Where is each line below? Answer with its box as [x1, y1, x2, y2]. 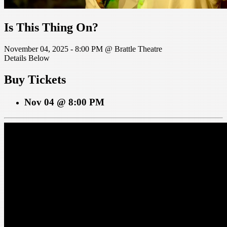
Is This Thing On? [4, 21, 98, 34]
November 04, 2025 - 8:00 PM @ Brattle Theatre [4, 45, 162, 54]
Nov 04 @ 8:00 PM [24, 97, 104, 108]
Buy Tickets [4, 73, 66, 87]
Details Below [4, 54, 50, 63]
